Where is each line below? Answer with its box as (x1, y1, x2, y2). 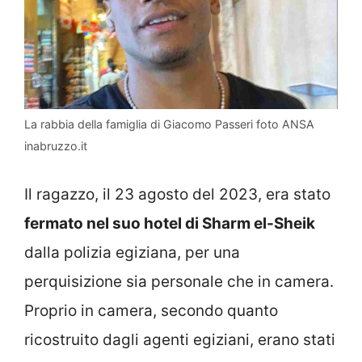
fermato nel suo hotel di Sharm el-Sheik (24, 213, 315, 233)
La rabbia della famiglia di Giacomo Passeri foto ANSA (24, 117, 314, 132)
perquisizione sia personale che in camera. (24, 271, 334, 291)
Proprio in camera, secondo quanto (24, 301, 278, 320)
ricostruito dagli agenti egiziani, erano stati (24, 330, 335, 349)
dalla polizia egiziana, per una (24, 242, 240, 262)
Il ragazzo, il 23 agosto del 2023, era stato (24, 184, 330, 204)
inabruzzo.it (24, 139, 87, 154)
